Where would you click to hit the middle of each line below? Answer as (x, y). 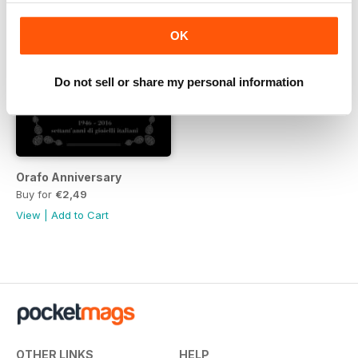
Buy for (36, 194)
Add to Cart (80, 215)
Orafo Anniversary (69, 177)
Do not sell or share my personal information (179, 82)
